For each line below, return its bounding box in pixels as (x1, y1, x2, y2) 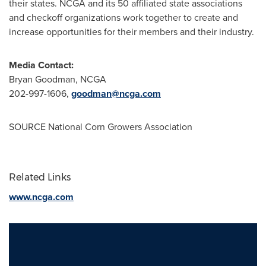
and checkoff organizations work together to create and (9, 11, 238, 24)
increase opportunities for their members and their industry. (9, 25, 254, 39)
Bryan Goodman (9, 72, 75, 86)
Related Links (9, 172, 71, 183)
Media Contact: (9, 58, 74, 72)
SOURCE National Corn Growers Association (9, 120, 192, 134)
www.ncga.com (9, 190, 74, 204)
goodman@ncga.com (71, 87, 161, 100)
